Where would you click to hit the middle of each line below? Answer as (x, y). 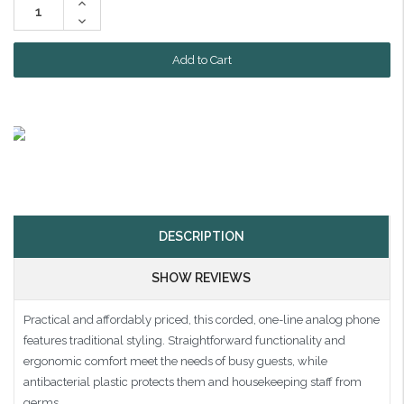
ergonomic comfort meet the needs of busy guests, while (175, 361)
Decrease (100, 20)
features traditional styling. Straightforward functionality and (184, 340)
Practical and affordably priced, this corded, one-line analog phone (202, 319)
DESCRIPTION (201, 236)
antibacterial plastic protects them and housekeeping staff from (193, 381)
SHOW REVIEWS (201, 277)
